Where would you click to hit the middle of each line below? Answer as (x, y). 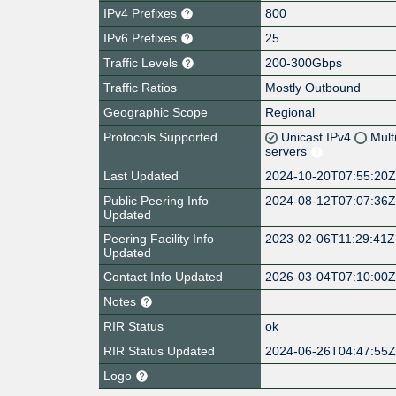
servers (288, 151)
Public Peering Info (156, 200)
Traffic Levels (142, 62)
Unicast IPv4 (318, 137)
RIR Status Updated (159, 350)
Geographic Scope (156, 112)
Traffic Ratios (140, 87)
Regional (290, 112)
